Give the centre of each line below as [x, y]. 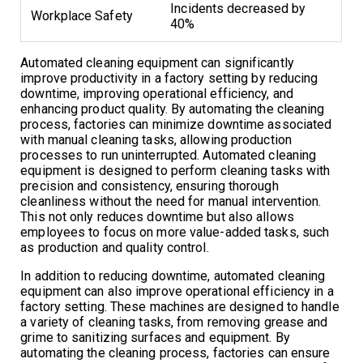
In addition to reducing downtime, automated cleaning [173, 275]
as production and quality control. [115, 247]
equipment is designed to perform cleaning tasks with [175, 170]
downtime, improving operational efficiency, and [157, 93]
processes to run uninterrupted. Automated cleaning [169, 155]
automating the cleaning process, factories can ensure [175, 352]
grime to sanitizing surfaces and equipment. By [155, 337]
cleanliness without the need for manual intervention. [171, 201]
